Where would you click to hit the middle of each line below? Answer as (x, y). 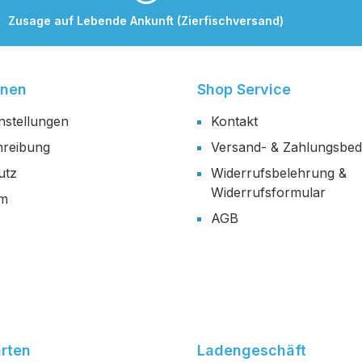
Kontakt (234, 122)
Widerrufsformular (268, 193)
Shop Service (244, 90)
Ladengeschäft (252, 351)
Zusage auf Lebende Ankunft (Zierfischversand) (146, 20)
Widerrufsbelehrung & (279, 173)
